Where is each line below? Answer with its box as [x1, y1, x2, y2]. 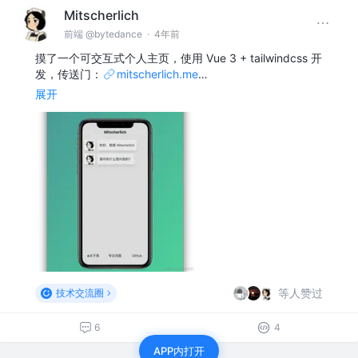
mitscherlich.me [117, 66, 198, 81]
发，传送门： [35, 66, 102, 81]
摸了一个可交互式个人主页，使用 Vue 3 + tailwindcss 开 [35, 50, 322, 65]
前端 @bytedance [64, 28, 142, 41]
